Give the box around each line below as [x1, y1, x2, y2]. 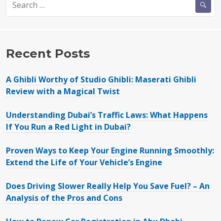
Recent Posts [6, 46, 90, 61]
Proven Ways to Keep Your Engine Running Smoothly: [6, 145, 214, 156]
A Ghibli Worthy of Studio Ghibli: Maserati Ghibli [6, 74, 196, 85]
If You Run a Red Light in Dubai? [6, 121, 131, 132]
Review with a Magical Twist [6, 85, 120, 97]
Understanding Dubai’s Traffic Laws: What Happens [6, 109, 208, 120]
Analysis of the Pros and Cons [6, 192, 122, 203]
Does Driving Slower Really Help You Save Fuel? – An [6, 180, 210, 191]
